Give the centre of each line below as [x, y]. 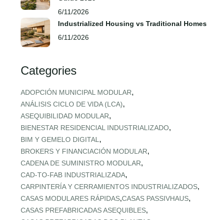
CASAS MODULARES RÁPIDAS [70, 198]
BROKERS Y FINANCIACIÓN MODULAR [84, 151]
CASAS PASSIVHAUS [155, 198]
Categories [49, 70]
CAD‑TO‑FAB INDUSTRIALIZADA [73, 175]
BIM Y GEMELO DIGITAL [60, 139]
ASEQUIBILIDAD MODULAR [65, 116]
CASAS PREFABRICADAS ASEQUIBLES [83, 210]
